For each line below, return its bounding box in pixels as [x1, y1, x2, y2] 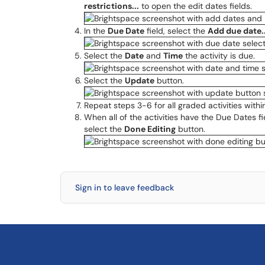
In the [84, 25, 108, 36]
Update [125, 75, 154, 86]
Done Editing [124, 124, 176, 134]
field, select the [144, 25, 208, 36]
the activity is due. [183, 50, 255, 61]
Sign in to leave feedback [75, 182, 174, 193]
